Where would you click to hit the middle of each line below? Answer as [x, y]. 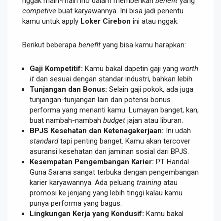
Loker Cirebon [106, 21]
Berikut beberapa [50, 45]
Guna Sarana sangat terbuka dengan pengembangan [114, 172]
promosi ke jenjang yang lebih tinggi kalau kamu [106, 193]
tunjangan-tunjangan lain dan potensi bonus [100, 99]
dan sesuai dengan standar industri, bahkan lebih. [114, 79]
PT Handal [171, 162]
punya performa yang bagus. [76, 203]
